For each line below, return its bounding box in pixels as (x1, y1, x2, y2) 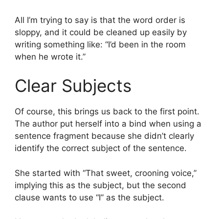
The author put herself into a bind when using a (15, 119, 201, 129)
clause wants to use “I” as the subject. (15, 192, 164, 202)
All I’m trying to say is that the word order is (15, 15, 185, 25)
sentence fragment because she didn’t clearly (15, 131, 194, 141)
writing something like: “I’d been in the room (15, 39, 186, 49)
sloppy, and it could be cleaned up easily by (15, 27, 187, 37)
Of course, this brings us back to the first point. (15, 107, 199, 117)
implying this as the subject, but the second (15, 180, 186, 190)
